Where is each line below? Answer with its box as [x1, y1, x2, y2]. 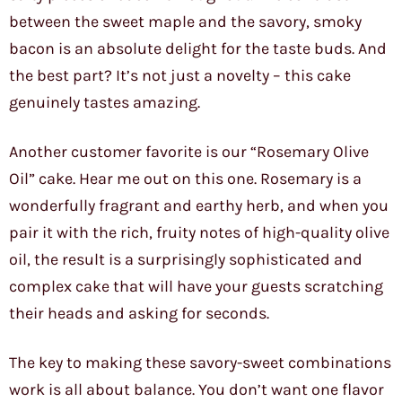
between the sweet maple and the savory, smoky [9, 12, 362, 32]
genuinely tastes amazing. [9, 92, 200, 113]
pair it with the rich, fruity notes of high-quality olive [9, 223, 389, 243]
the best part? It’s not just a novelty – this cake [9, 66, 351, 86]
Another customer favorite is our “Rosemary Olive [9, 142, 369, 162]
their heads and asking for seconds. [9, 303, 269, 324]
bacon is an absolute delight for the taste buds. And [9, 39, 387, 59]
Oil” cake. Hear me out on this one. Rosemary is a [9, 169, 362, 189]
